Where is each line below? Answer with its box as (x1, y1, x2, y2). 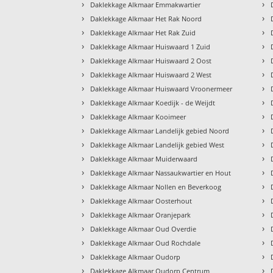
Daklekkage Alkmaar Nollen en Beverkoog (90, 182, 222, 191)
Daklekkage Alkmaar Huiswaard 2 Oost (90, 55, 212, 65)
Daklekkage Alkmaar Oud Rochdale (90, 238, 201, 247)
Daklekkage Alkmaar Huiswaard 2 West (90, 69, 212, 79)
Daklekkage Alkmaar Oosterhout (90, 196, 193, 205)
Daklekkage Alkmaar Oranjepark (90, 210, 191, 219)
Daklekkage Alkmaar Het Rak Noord (90, 13, 202, 23)
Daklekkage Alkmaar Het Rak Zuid (90, 27, 196, 37)
